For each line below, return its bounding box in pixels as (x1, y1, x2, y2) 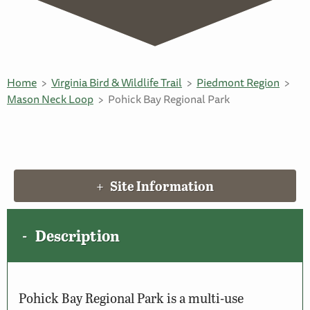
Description (35, 224, 120, 247)
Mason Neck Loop (7, 89, 93, 108)
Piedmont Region (197, 73, 280, 91)
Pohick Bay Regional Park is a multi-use (19, 288, 244, 307)
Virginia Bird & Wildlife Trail (51, 73, 182, 91)
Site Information (110, 176, 215, 195)
